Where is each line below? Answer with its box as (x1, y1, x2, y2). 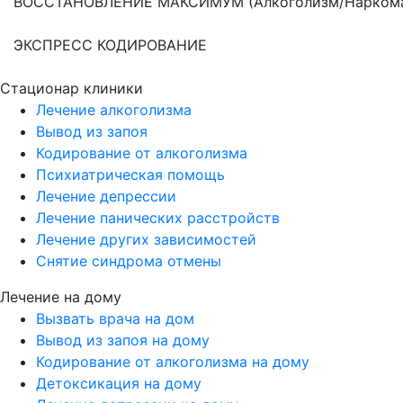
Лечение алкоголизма (36, 101, 192, 120)
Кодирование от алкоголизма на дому (36, 353, 309, 372)
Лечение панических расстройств (36, 209, 280, 228)
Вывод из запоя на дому (36, 331, 210, 350)
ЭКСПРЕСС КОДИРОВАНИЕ (13, 36, 207, 55)
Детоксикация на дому (36, 374, 201, 393)
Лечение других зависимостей (36, 230, 256, 249)
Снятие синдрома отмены (36, 252, 221, 271)
